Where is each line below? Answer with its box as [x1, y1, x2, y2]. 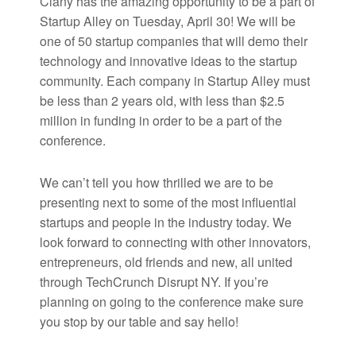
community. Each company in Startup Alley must [40, 72, 310, 91]
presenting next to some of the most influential [40, 193, 296, 212]
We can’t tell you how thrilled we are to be [40, 173, 273, 192]
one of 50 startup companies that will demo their [40, 32, 308, 51]
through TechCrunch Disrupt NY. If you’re [40, 273, 269, 292]
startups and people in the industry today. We [40, 213, 292, 232]
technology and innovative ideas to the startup [40, 52, 297, 71]
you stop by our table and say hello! [40, 312, 238, 331]
